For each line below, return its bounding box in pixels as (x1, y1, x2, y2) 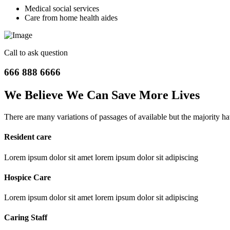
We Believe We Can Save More (4, 88, 168, 102)
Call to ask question (4, 48, 68, 57)
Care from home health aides (25, 13, 118, 22)
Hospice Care (4, 172, 51, 182)
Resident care (4, 132, 51, 142)
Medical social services (25, 4, 99, 13)
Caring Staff (4, 213, 47, 222)
